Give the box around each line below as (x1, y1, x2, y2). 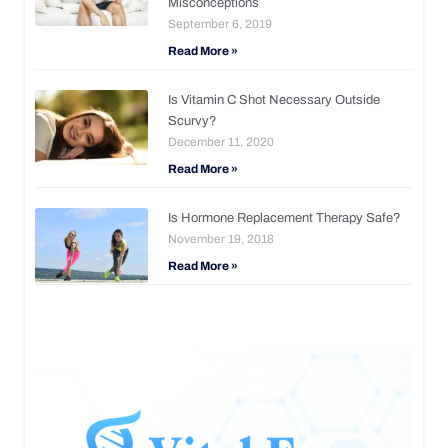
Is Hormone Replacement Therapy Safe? (168, 210, 402, 225)
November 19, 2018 (168, 231, 275, 246)
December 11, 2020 (168, 134, 275, 149)
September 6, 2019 (168, 16, 273, 31)
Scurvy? (168, 113, 218, 128)
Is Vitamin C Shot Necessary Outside (168, 92, 381, 107)
